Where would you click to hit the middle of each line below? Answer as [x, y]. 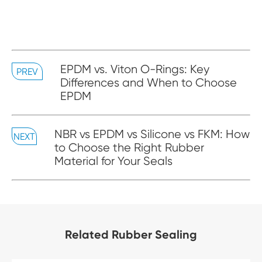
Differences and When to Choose [149, 83]
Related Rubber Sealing [131, 235]
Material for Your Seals [113, 161]
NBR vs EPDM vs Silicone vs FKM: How [152, 135]
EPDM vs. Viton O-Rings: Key [135, 70]
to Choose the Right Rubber [129, 148]
